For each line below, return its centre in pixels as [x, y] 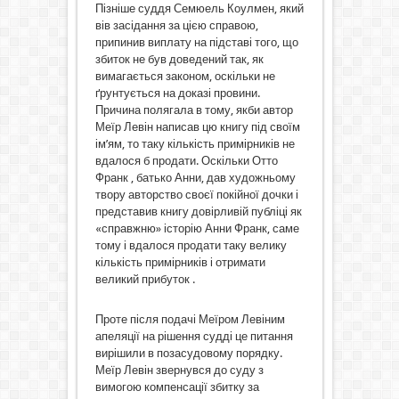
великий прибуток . [145, 279]
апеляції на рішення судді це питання [194, 336]
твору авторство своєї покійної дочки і [196, 194]
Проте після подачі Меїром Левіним [190, 319]
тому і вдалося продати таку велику [191, 245]
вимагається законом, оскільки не [185, 76]
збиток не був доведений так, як [179, 59]
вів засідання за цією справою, [176, 25]
